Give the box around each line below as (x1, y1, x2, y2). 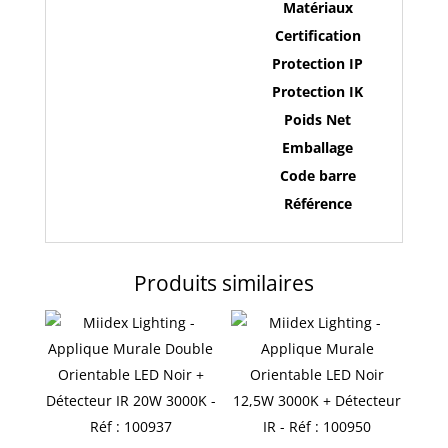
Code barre (279, 166, 356, 185)
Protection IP (272, 54, 364, 73)
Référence (283, 194, 352, 213)
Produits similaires (133, 269, 314, 297)
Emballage (282, 138, 354, 157)
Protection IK (272, 82, 364, 101)
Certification (274, 26, 361, 45)
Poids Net (284, 110, 352, 129)
